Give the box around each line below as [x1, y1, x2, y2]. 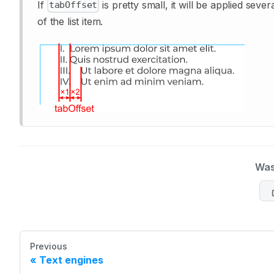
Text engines [39, 254, 103, 267]
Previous [30, 241, 67, 252]
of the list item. [37, 15, 103, 28]
